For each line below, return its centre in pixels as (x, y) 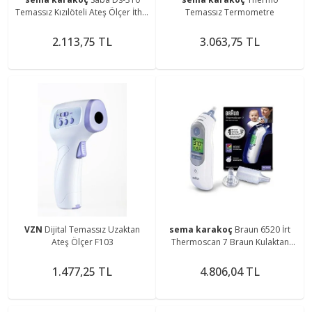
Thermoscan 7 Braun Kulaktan (230, 242)
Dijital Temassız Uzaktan (92, 229)
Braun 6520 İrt (263, 229)
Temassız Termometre (230, 12)
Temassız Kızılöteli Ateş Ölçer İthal (82, 12)
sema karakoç (202, 229)
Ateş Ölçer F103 (82, 242)
